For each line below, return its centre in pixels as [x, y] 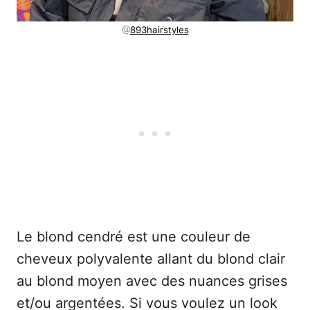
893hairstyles [159, 30]
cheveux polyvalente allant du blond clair [151, 259]
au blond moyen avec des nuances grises [152, 281]
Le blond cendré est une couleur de [134, 237]
